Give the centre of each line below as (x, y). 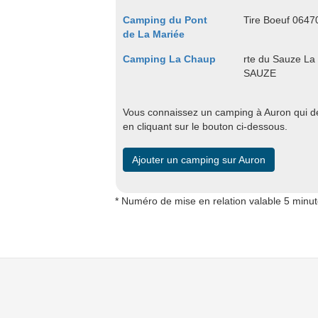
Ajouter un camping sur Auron (199, 160)
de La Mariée (154, 34)
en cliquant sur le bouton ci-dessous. (205, 126)
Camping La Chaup (169, 59)
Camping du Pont (165, 20)
